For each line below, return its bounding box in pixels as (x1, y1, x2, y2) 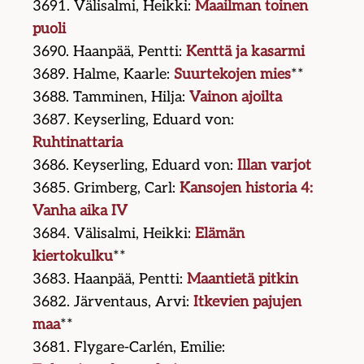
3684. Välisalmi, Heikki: (32, 225, 196, 243)
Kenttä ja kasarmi (186, 43, 305, 61)
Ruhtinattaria (32, 134, 123, 152)
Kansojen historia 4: (180, 180, 314, 197)
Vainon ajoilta (189, 89, 283, 106)
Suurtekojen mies (174, 66, 292, 84)
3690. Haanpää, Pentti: (32, 43, 187, 61)
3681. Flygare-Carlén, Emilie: (32, 339, 226, 357)
